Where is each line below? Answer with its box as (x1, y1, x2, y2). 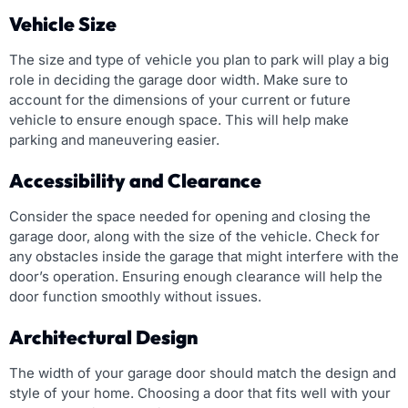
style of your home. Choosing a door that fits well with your (9, 384, 391, 403)
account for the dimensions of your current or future (9, 91, 351, 109)
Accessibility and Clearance (9, 168, 261, 193)
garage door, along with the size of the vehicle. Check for (9, 228, 380, 246)
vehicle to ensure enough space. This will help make (9, 111, 349, 129)
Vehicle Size (9, 12, 117, 36)
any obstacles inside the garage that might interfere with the (9, 248, 399, 266)
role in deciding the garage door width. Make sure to (9, 71, 348, 89)
